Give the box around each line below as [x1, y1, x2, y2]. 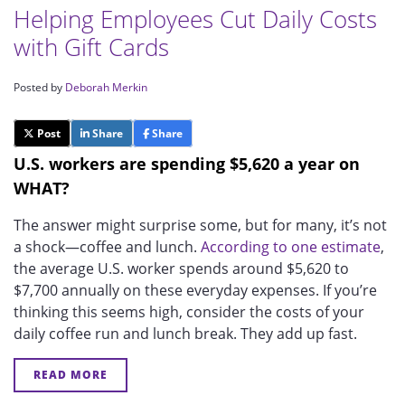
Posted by [14, 80, 65, 95]
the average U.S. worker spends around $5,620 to [14, 259, 349, 278]
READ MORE [33, 367, 108, 382]
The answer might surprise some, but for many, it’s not [14, 215, 387, 235]
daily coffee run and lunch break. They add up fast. [14, 324, 357, 344]
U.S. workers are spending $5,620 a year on [14, 153, 360, 174]
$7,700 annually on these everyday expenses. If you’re [14, 280, 377, 300]
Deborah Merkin [65, 80, 147, 95]
